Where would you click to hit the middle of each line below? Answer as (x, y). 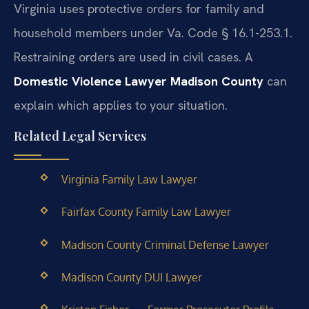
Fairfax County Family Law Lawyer (146, 212)
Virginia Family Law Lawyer (129, 180)
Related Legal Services (80, 136)
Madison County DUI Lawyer (131, 277)
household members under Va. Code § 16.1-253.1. (153, 32)
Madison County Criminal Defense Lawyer (165, 245)
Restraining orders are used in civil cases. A (133, 57)
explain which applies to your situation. (121, 105)
